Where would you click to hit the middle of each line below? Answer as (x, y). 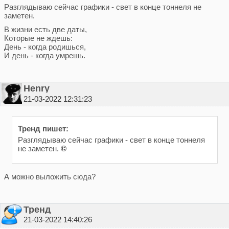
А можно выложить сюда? (50, 176)
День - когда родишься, (45, 47)
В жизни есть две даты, (45, 30)
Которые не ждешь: (38, 38)
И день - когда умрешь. (44, 56)
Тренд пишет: (43, 128)
